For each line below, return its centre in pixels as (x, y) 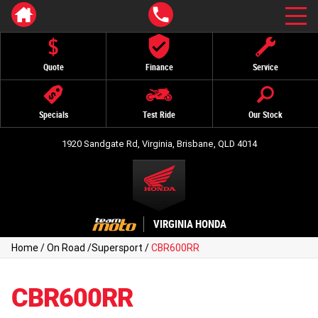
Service (265, 67)
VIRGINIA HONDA (190, 224)
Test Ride (159, 115)
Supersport (117, 247)
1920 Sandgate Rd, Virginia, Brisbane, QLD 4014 (159, 144)
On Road (66, 247)
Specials (53, 115)
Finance (159, 67)
